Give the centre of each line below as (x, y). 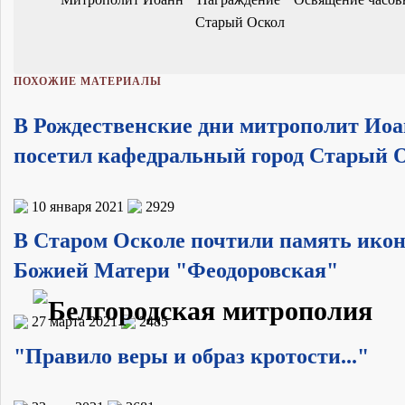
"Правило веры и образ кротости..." (191, 357)
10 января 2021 (78, 206)
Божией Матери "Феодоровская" (176, 271)
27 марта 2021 (75, 322)
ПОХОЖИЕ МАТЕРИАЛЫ (88, 81)
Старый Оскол (240, 22)
